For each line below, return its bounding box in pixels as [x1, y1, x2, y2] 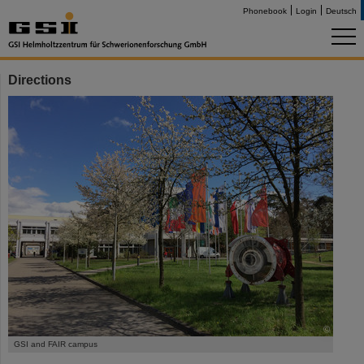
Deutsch [326, 6, 357, 15]
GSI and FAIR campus [14, 340, 97, 349]
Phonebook [243, 6, 287, 15]
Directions [8, 72, 71, 87]
